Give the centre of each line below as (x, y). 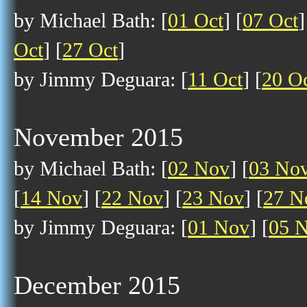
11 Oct (215, 79)
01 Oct (196, 21)
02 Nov (199, 169)
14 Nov (51, 198)
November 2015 (98, 137)
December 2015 (97, 285)
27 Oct (90, 50)
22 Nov (132, 198)
